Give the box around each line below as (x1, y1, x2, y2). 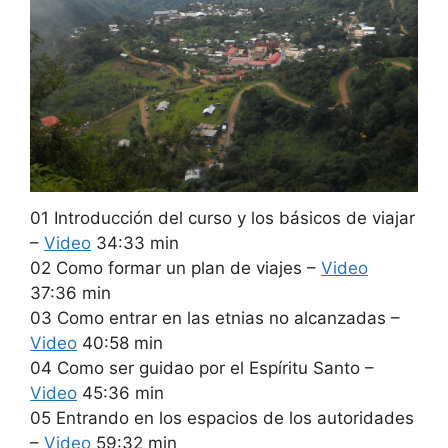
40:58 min (77, 332, 163, 353)
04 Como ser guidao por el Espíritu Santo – (30, 357, 374, 378)
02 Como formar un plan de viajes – (30, 257, 321, 278)
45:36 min (77, 382, 164, 403)
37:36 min (30, 282, 111, 303)
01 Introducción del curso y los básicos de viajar (30, 207, 415, 228)
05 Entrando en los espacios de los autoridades (30, 407, 414, 428)
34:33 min (91, 232, 179, 253)
